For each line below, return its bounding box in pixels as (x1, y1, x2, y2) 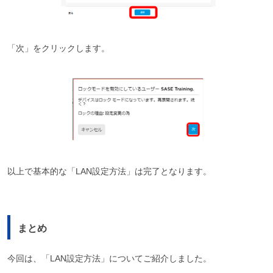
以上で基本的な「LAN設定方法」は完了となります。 (7, 166, 211, 176)
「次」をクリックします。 (7, 43, 110, 53)
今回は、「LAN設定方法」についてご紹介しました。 (7, 253, 211, 263)
